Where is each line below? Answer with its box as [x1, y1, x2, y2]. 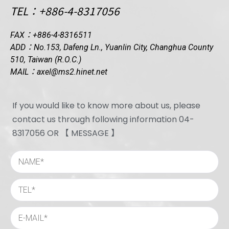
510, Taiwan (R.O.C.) [10, 55, 81, 64]
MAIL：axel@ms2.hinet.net [10, 67, 107, 77]
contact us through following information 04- [12, 113, 195, 125]
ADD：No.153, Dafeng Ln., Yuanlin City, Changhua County [10, 42, 213, 52]
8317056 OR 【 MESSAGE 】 [12, 127, 120, 139]
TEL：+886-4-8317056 [10, 3, 120, 18]
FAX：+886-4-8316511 [10, 30, 92, 40]
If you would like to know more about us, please [12, 100, 201, 111]
